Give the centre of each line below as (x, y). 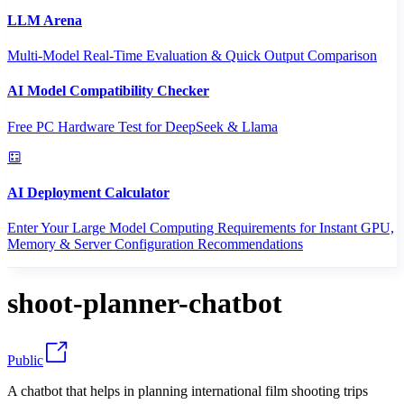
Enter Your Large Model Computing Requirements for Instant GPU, (201, 228)
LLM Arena (45, 20)
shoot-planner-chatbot (145, 303)
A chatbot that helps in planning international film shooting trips (188, 390)
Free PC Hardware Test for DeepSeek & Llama (142, 126)
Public (25, 360)
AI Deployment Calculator (88, 192)
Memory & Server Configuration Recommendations (155, 244)
